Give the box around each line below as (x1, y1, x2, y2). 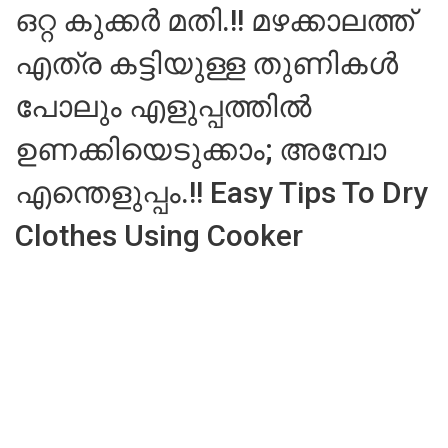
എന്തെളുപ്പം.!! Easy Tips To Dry (15, 175, 428, 210)
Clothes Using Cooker (15, 218, 303, 253)
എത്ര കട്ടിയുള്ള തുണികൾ (15, 46, 398, 81)
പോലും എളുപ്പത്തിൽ (15, 89, 311, 124)
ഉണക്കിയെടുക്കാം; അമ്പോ (15, 132, 386, 167)
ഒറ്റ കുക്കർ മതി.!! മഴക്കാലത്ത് (15, 3, 414, 38)
